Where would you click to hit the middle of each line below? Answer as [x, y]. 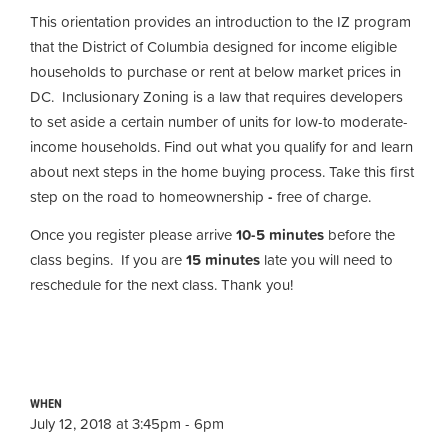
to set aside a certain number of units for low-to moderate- [219, 121]
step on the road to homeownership [147, 196]
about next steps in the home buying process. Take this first [222, 171]
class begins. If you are [108, 259]
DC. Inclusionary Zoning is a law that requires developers [216, 96]
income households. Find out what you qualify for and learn [221, 146]
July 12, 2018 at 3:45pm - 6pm [127, 423]
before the [359, 234]
